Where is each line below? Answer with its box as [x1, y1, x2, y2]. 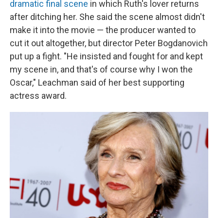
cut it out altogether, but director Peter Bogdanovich [10, 38, 208, 49]
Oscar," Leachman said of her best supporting [10, 77, 184, 88]
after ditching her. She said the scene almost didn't [10, 12, 205, 22]
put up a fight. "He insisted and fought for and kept [10, 51, 203, 62]
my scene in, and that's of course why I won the [10, 64, 193, 75]
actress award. [10, 91, 67, 101]
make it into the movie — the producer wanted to [10, 25, 196, 36]
